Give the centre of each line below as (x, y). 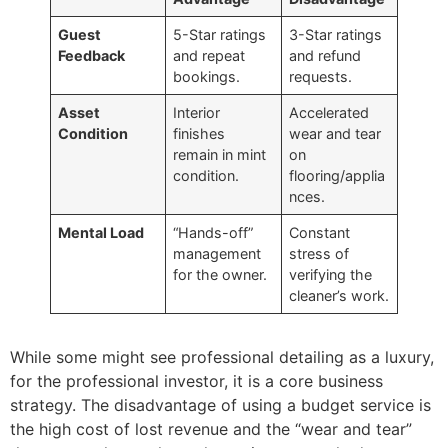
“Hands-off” (213, 233)
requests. (321, 77)
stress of (319, 254)
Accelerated (329, 113)
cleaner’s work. (339, 296)
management (217, 254)
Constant (320, 233)
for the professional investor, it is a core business (196, 381)
